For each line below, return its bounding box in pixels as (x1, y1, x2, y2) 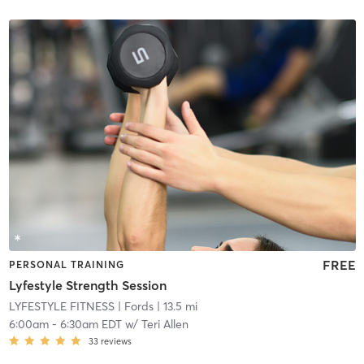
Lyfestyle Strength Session (8, 277, 167, 294)
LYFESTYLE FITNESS (8, 299, 115, 314)
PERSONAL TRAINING (8, 258, 124, 271)
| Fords (114, 299, 154, 314)
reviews (100, 336, 132, 348)
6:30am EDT (59, 317, 122, 332)
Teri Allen (141, 317, 188, 332)
